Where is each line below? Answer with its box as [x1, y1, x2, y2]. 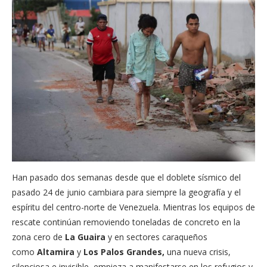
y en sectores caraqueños [105, 231, 207, 243]
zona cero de [12, 231, 65, 243]
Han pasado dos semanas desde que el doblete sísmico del [12, 171, 241, 183]
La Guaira [65, 231, 105, 243]
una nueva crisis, [164, 246, 231, 257]
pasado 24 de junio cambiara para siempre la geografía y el [12, 186, 241, 198]
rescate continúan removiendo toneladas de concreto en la [12, 216, 240, 228]
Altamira [37, 246, 74, 257]
